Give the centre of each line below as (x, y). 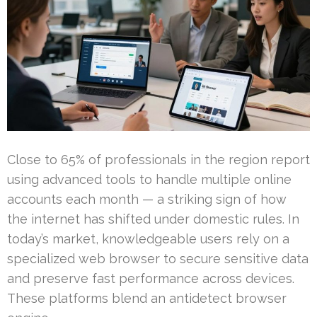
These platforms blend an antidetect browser (147, 298)
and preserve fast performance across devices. (151, 278)
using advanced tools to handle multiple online (149, 179)
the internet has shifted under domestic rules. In (153, 219)
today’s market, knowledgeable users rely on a (148, 238)
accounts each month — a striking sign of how (147, 199)
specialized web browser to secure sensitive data (158, 258)
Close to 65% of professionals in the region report (158, 159)
